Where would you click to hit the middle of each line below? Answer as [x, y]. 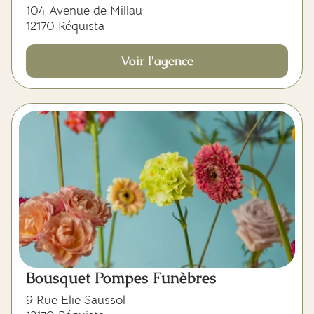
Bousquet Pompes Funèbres [121, 278]
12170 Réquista [65, 26]
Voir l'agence [157, 61]
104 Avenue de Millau [84, 11]
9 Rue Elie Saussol [76, 300]
